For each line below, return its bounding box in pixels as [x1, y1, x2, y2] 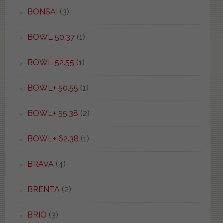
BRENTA [27, 184, 60, 194]
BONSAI [27, 6, 58, 16]
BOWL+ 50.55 [27, 83, 78, 93]
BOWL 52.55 [27, 57, 74, 67]
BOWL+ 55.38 [27, 108, 78, 118]
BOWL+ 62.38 [27, 133, 79, 143]
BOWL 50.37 [27, 32, 75, 42]
